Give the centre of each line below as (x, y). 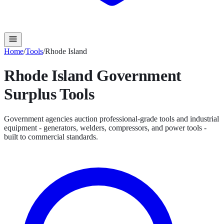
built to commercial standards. (51, 136)
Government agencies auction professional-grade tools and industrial (111, 118)
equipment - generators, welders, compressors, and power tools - (105, 127)
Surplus (32, 94)
